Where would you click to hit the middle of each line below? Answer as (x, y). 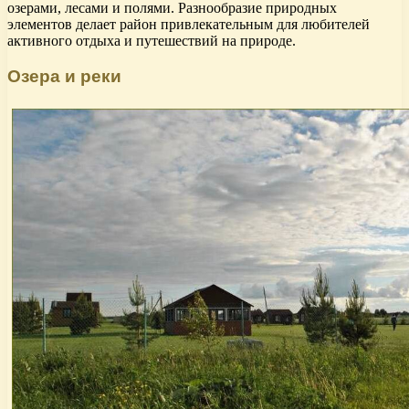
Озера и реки (64, 76)
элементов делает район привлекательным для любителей (189, 25)
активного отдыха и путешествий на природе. (152, 41)
